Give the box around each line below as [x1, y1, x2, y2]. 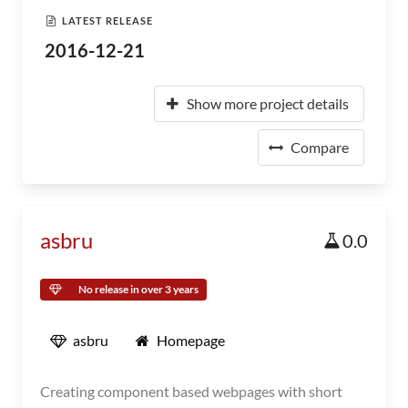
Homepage [157, 331, 225, 349]
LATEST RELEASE [62, 14, 153, 26]
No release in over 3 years [78, 282, 199, 296]
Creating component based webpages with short [40, 382, 342, 400]
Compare [291, 138, 349, 156]
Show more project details [187, 95, 349, 112]
